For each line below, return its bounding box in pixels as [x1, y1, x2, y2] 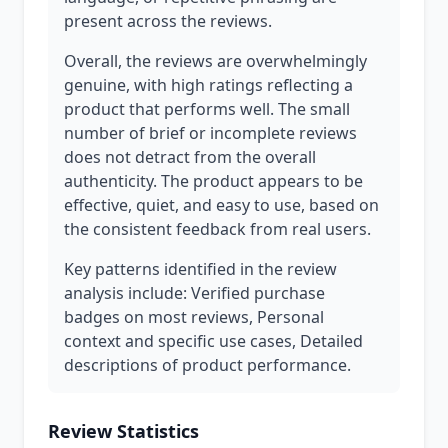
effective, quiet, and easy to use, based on [64, 194, 379, 216]
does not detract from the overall [64, 146, 316, 168]
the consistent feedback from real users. [64, 218, 371, 240]
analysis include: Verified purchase [64, 282, 325, 304]
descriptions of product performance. [64, 354, 351, 376]
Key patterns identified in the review [64, 258, 337, 280]
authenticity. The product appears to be [64, 170, 363, 192]
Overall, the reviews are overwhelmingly [64, 50, 367, 72]
